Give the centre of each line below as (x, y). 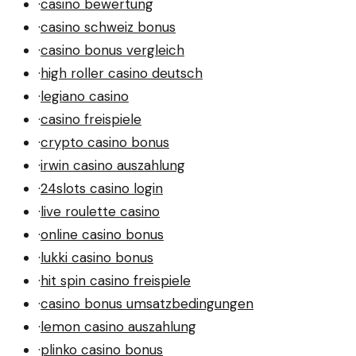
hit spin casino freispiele (116, 280)
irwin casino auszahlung (113, 165)
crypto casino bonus (105, 142)
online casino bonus (102, 234)
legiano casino (85, 96)
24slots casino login (102, 188)
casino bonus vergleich (112, 50)
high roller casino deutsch (122, 73)
